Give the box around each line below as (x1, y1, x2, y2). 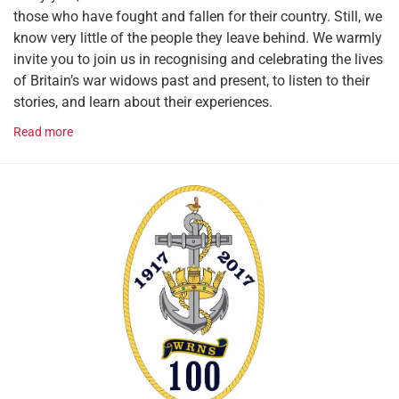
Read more (13, 124, 73, 140)
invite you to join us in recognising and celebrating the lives (13, 50, 383, 68)
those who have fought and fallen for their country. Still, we (13, 7, 382, 25)
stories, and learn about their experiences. (13, 93, 273, 110)
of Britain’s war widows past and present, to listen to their (13, 71, 370, 89)
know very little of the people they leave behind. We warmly (13, 28, 382, 46)
